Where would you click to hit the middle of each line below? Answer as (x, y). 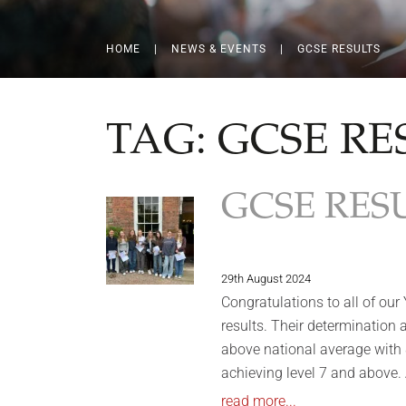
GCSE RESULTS (339, 49)
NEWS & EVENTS (219, 49)
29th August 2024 (266, 279)
